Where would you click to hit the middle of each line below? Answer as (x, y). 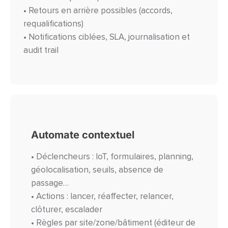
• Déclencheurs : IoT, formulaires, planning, (112, 157)
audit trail (41, 50)
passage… (50, 183)
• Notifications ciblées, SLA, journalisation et (107, 37)
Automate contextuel (83, 135)
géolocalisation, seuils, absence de (97, 170)
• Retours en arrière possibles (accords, (98, 11)
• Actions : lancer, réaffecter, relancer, (102, 196)
